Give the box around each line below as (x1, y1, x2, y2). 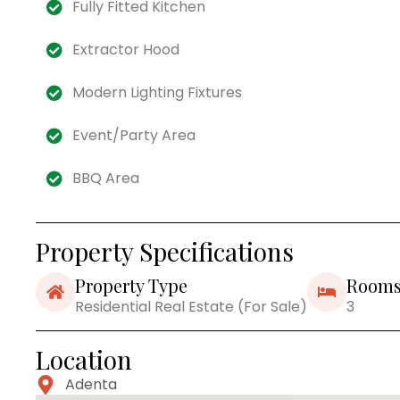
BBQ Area (71, 167, 139, 188)
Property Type (75, 272, 187, 297)
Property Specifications (36, 234, 294, 268)
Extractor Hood (71, 38, 179, 60)
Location (36, 342, 132, 376)
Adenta (64, 373, 117, 395)
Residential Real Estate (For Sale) (75, 296, 307, 317)
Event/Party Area (71, 124, 196, 146)
